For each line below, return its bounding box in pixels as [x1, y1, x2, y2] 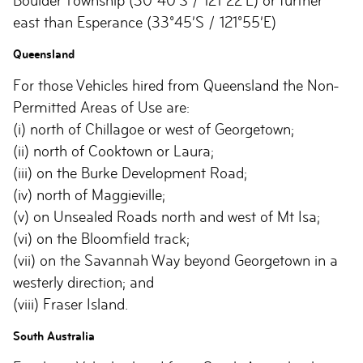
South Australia [13, 329, 95, 343]
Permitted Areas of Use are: [13, 99, 194, 116]
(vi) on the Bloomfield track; [13, 230, 190, 247]
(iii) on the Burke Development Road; [13, 164, 247, 181]
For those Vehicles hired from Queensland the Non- [13, 77, 340, 94]
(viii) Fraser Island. [13, 296, 128, 313]
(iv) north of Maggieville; [13, 186, 165, 203]
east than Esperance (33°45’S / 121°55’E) [13, 14, 276, 31]
